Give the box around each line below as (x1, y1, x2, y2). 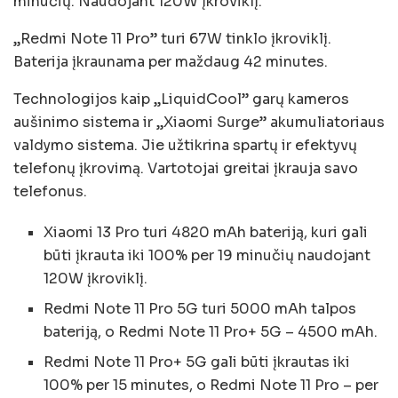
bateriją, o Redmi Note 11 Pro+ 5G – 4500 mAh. (44, 322, 378, 341)
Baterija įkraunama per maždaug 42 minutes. (13, 52, 328, 71)
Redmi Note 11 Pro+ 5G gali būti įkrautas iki (44, 352, 351, 371)
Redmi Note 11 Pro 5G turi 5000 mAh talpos (44, 298, 357, 318)
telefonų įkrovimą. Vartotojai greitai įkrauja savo (13, 158, 358, 178)
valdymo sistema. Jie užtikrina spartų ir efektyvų (13, 135, 357, 155)
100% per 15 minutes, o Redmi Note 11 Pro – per (44, 375, 379, 394)
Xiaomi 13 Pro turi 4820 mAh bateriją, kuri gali (44, 222, 369, 242)
